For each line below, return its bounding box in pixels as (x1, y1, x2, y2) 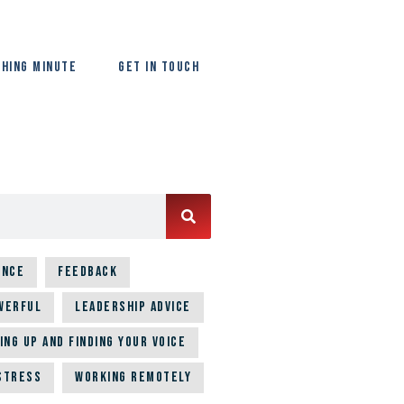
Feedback (58, 263, 117, 281)
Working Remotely (75, 369, 191, 387)
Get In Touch (118, 58, 200, 76)
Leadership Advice (75, 298, 191, 317)
